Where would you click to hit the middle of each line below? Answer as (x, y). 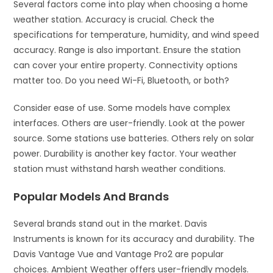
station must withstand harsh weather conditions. (120, 168)
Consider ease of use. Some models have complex (122, 108)
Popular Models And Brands (91, 196)
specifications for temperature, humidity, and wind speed (136, 34)
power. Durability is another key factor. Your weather (125, 153)
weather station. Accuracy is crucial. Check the (114, 19)
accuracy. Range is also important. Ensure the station (127, 50)
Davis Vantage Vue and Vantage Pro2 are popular (119, 254)
